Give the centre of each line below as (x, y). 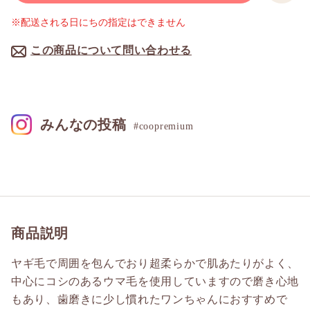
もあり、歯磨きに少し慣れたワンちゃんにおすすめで (149, 300)
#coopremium (163, 127)
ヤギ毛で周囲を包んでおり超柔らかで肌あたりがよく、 (155, 264)
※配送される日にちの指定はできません (98, 23)
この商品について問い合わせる (111, 51)
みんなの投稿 (83, 125)
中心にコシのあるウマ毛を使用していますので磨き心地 (155, 282)
